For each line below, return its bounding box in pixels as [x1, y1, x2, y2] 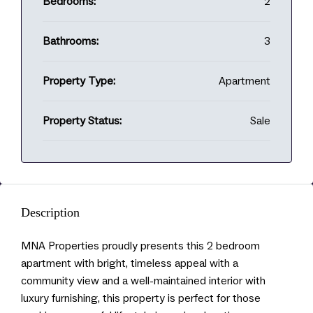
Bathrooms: [43, 34, 99, 48]
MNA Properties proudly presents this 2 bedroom [21, 239, 260, 253]
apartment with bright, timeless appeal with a [21, 256, 238, 270]
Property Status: [43, 114, 122, 128]
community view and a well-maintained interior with [21, 274, 265, 288]
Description [21, 205, 80, 219]
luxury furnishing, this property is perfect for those [21, 291, 261, 305]
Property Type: [43, 74, 115, 88]
